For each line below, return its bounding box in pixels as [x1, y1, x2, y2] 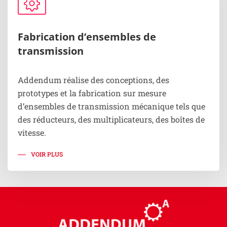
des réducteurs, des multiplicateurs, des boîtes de [18, 113, 205, 125]
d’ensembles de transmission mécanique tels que [18, 100, 205, 111]
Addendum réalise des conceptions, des [18, 74, 169, 85]
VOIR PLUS [31, 149, 63, 158]
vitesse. [18, 127, 46, 138]
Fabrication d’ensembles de [18, 29, 156, 44]
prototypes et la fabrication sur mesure [18, 87, 166, 98]
